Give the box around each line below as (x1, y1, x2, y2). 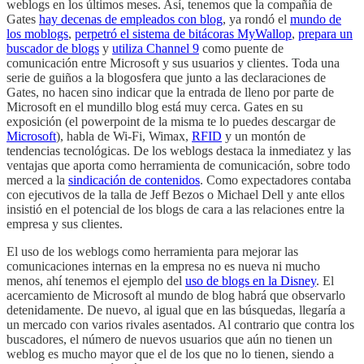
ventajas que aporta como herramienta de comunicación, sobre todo (6, 158, 350, 172)
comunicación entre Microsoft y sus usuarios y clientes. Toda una (6, 55, 340, 70)
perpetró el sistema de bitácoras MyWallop (75, 26, 292, 41)
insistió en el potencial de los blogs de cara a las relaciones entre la (6, 201, 344, 216)
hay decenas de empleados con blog (39, 11, 223, 26)
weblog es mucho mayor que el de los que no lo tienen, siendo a (6, 346, 334, 361)
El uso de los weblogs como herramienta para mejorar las (6, 244, 298, 258)
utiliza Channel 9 (112, 41, 199, 55)
